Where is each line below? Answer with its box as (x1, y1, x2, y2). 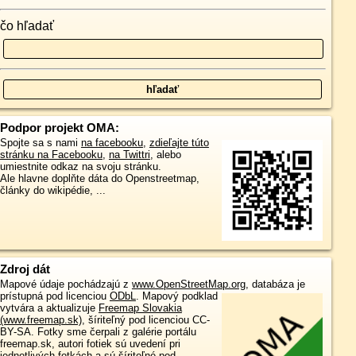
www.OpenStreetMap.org (131, 278, 246, 291)
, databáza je (245, 278, 305, 291)
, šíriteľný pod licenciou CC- (81, 314, 210, 327)
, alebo (149, 149, 181, 161)
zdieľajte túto (149, 137, 209, 149)
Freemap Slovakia (98, 302, 182, 315)
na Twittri (108, 149, 150, 161)
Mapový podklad (141, 290, 218, 303)
